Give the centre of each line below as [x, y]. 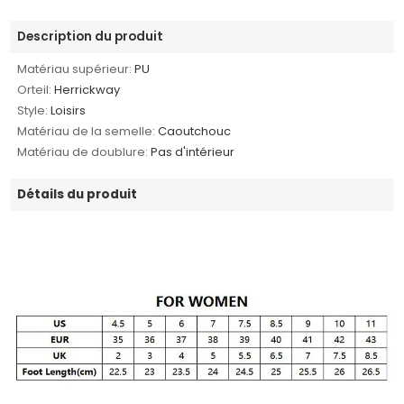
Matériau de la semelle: [87, 131]
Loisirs [69, 110]
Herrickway [87, 89]
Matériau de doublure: [83, 151]
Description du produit [91, 36]
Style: [33, 110]
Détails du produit [78, 194]
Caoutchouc [195, 131]
